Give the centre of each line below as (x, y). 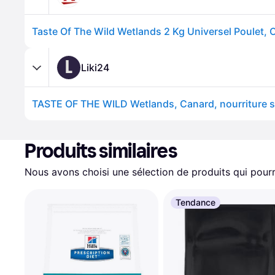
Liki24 (95, 67)
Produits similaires (101, 151)
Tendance (196, 202)
